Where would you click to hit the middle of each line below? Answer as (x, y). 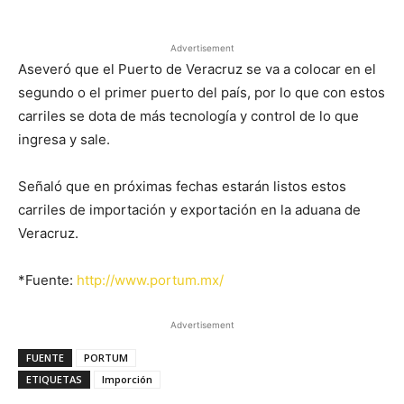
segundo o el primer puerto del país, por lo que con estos (202, 92)
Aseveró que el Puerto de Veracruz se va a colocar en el (197, 69)
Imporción (127, 379)
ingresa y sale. (64, 139)
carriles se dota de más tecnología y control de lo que (188, 116)
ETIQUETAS (54, 379)
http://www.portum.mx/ (150, 280)
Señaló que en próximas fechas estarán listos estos (182, 186)
